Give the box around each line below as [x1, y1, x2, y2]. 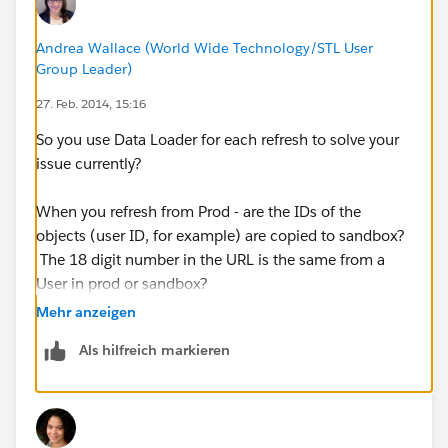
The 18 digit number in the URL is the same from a [36, 249, 385, 269]
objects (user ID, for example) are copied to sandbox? [36, 225, 405, 245]
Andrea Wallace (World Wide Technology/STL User [36, 38, 373, 57]
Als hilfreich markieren [79, 340, 230, 359]
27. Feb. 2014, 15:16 [36, 94, 146, 112]
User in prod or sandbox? [36, 273, 208, 293]
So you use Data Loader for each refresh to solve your [36, 129, 399, 149]
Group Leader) [36, 59, 132, 78]
